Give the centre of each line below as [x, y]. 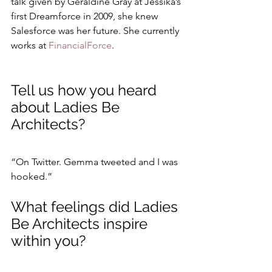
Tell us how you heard [86, 90]
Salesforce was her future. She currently [96, 30]
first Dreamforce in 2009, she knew [86, 16]
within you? [48, 240]
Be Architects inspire [81, 223]
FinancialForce [80, 45]
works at [30, 45]
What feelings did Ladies [96, 206]
